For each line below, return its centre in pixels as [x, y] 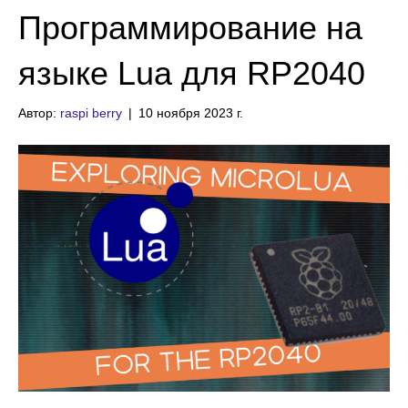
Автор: [39, 113]
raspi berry [91, 113]
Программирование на [190, 28]
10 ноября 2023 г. [191, 113]
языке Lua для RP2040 [192, 73]
